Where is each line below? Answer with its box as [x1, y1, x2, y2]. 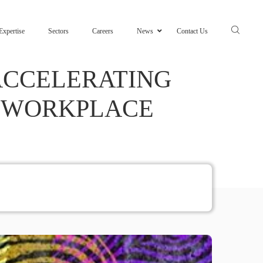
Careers [92, 27, 113, 35]
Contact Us [177, 27, 208, 35]
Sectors [48, 27, 69, 35]
